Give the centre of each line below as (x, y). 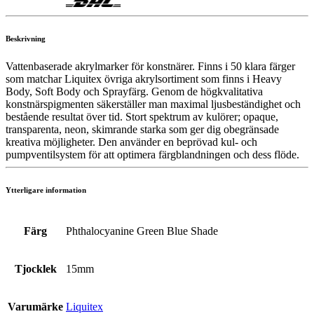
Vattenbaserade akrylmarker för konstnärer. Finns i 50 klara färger (150, 66)
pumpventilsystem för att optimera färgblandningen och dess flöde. (152, 154)
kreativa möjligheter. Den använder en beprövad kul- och (131, 142)
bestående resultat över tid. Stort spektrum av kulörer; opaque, (142, 116)
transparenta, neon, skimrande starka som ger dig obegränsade (142, 129)
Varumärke (35, 306)
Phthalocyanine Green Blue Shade (142, 231)
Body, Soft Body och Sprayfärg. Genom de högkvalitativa (134, 91)
